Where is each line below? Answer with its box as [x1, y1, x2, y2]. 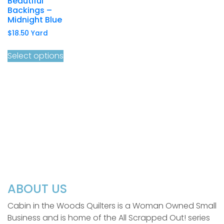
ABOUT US [7, 180, 67, 197]
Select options [7, 50, 63, 62]
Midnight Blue [7, 14, 62, 26]
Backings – [7, 4, 52, 16]
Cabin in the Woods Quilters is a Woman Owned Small [7, 200, 216, 212]
